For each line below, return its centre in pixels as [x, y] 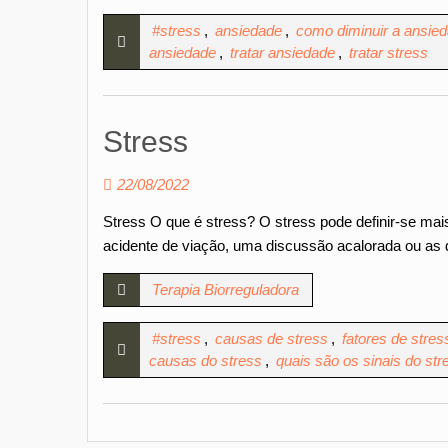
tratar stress [388, 52]
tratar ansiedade [282, 52]
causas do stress [205, 360]
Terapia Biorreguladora [225, 289]
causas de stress [271, 338]
